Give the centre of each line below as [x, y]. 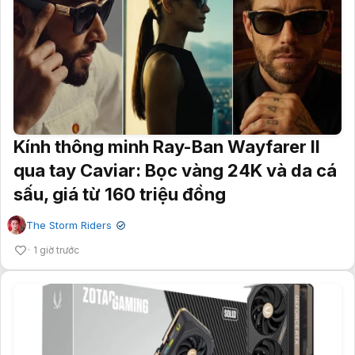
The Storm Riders [69, 225]
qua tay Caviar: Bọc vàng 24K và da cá [175, 170]
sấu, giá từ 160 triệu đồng [120, 194]
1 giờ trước [56, 250]
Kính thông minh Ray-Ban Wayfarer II [167, 146]
